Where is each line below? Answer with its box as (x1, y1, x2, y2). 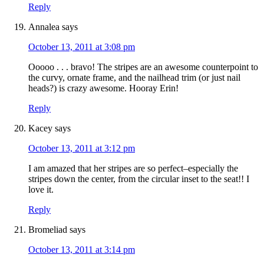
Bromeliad (28, 225, 67, 235)
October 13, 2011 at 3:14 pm (28, 245, 135, 255)
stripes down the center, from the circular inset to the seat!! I (28, 174, 249, 184)
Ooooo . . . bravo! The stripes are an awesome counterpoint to (28, 62, 258, 72)
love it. (28, 184, 54, 195)
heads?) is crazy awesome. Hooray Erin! (28, 83, 179, 94)
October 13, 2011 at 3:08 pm (28, 42, 135, 52)
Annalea (28, 22, 60, 32)
